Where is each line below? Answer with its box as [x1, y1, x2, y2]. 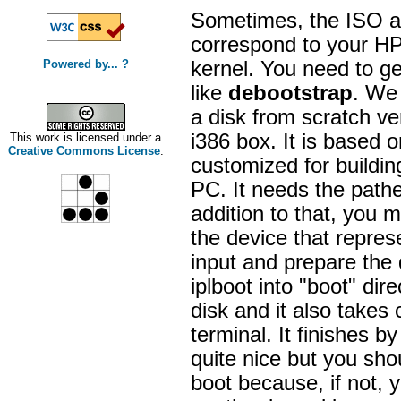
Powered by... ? [42, 57, 129, 71]
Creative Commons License [7, 144, 160, 158]
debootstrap [228, 81, 353, 105]
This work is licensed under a [10, 131, 161, 144]
